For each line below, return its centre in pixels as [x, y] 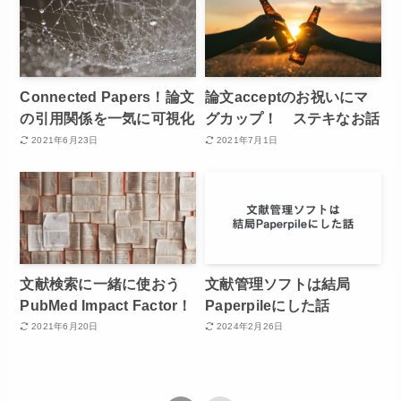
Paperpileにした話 [268, 305]
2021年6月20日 [65, 327]
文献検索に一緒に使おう [100, 283]
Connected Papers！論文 [107, 97]
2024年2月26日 [250, 327]
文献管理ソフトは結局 [278, 283]
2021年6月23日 [65, 140]
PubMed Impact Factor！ [106, 305]
